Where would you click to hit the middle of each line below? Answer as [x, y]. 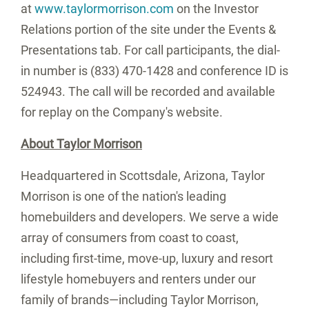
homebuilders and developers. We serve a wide [150, 217]
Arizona [205, 176]
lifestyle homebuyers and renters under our [138, 279]
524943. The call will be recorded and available [148, 91]
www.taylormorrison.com [104, 9]
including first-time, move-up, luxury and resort [147, 258]
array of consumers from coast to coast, [130, 238]
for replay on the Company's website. [122, 112]
